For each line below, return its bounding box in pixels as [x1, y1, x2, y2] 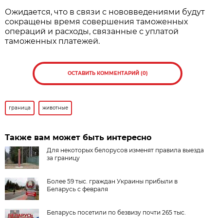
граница [9, 104, 31, 111]
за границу [47, 154, 80, 162]
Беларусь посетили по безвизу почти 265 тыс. [47, 208, 186, 216]
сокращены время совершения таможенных [5, 17, 188, 26]
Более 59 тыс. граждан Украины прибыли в [47, 177, 178, 185]
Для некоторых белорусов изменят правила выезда [47, 146, 204, 154]
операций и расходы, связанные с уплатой [5, 26, 179, 36]
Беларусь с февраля [47, 185, 109, 193]
